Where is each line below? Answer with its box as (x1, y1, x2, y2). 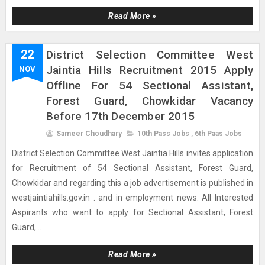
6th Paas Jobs (194, 130, 242, 138)
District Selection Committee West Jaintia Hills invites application (11, 148, 254, 158)
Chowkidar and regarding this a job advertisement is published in (11, 178, 254, 188)
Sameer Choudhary (56, 130, 122, 138)
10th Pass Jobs (137, 130, 189, 138)
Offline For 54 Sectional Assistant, (46, 79, 254, 92)
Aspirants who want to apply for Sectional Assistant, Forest (11, 208, 254, 217)
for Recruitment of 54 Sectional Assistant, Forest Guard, (11, 163, 254, 173)
